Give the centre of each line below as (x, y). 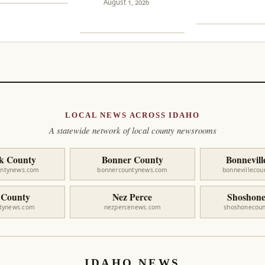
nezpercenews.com (132, 207)
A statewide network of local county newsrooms (132, 130)
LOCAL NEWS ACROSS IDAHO (132, 115)
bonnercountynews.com (132, 169)
